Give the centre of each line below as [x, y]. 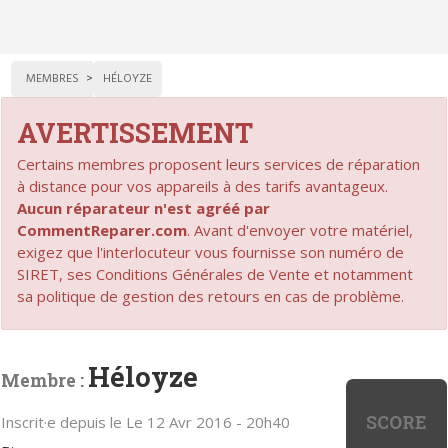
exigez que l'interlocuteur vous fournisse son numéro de [211, 251]
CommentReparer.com [102, 229]
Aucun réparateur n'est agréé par [144, 207]
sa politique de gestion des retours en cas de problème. [211, 295]
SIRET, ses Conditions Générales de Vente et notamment [215, 273]
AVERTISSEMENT [135, 132]
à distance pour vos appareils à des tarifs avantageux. [203, 185]
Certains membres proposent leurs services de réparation [219, 163]
